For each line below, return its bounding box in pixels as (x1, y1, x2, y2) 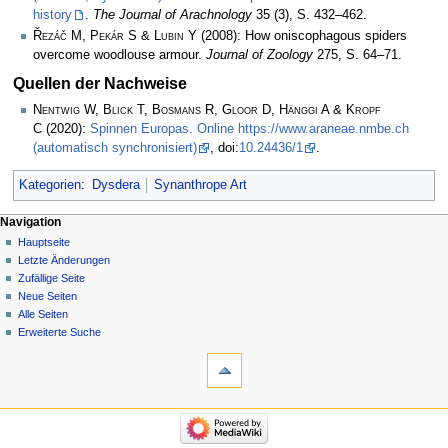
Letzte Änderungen (18, 253, 111, 266)
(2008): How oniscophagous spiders (197, 28, 407, 43)
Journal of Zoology (206, 47, 313, 62)
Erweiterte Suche (18, 325, 102, 338)
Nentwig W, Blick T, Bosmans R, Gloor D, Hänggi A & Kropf (33, 102, 381, 117)
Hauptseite (18, 235, 71, 248)
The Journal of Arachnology (93, 8, 252, 23)
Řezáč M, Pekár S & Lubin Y (33, 28, 197, 43)
